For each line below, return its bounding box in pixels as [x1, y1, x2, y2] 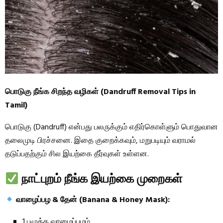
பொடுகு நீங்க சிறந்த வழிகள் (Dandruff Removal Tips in [5, 86, 196, 99]
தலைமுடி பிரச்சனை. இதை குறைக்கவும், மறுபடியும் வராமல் [5, 134, 196, 148]
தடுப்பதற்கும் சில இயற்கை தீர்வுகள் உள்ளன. [5, 148, 149, 161]
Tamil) [5, 99, 27, 112]
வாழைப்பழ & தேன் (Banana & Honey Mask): [16, 194, 170, 207]
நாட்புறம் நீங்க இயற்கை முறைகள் [21, 168, 183, 187]
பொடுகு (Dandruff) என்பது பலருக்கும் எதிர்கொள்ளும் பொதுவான [5, 121, 218, 134]
